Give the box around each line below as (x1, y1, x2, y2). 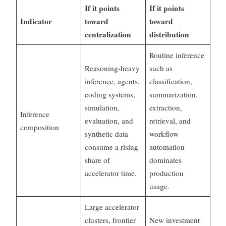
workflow (149, 129, 179, 139)
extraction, (149, 102, 183, 113)
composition (20, 122, 60, 133)
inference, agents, (85, 76, 140, 87)
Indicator (20, 16, 52, 27)
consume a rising (85, 142, 139, 152)
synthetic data (85, 129, 129, 139)
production (149, 168, 184, 179)
